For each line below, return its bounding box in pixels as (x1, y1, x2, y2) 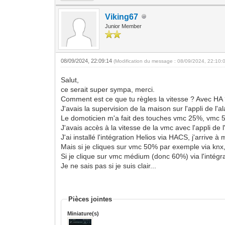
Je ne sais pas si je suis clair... (61, 161, 157, 170)
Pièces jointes (68, 195, 113, 203)
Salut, (61, 75, 79, 84)
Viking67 (105, 12, 139, 21)
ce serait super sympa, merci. (61, 85, 155, 93)
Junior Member (105, 23, 142, 29)
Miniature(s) (67, 210, 99, 216)
